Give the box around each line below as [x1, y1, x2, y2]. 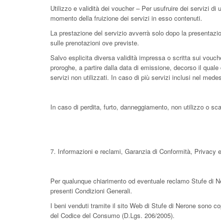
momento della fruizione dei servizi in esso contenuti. [50, 13, 202, 23]
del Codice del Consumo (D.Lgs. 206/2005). [50, 211, 175, 220]
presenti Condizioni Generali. [50, 186, 132, 195]
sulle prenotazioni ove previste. [50, 38, 139, 47]
